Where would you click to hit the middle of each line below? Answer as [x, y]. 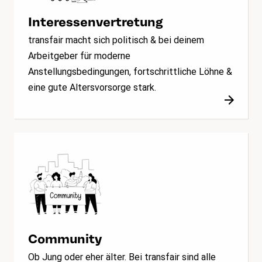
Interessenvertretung [95, 22]
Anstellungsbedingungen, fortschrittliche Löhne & [130, 72]
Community [65, 239]
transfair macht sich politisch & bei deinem [116, 40]
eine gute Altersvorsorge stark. [92, 88]
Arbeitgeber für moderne [79, 56]
